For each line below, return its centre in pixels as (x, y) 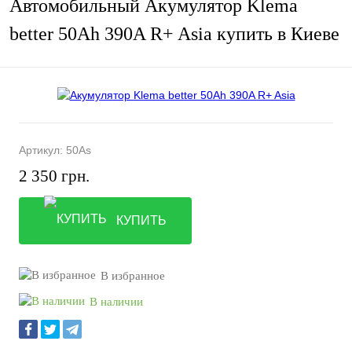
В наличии (116, 302)
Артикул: (42, 150)
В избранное (133, 276)
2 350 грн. (54, 176)
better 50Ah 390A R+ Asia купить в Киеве (174, 34)
